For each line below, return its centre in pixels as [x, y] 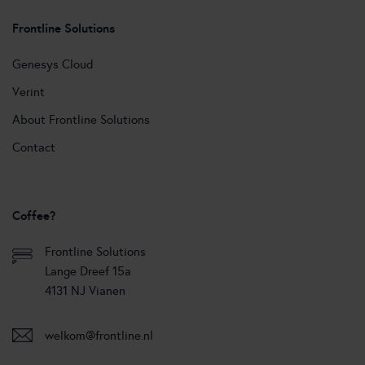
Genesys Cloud [53, 65]
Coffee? [34, 216]
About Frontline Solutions [81, 120]
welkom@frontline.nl [99, 335]
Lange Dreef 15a [88, 272]
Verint [29, 92]
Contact [34, 148]
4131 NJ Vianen [85, 291]
